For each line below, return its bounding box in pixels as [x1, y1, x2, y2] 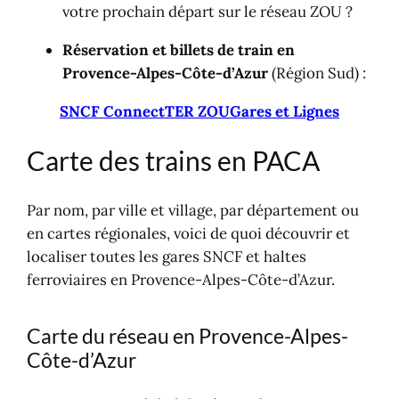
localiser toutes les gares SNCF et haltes [27, 247, 307, 267]
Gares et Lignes [230, 101, 339, 121]
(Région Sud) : [268, 62, 367, 83]
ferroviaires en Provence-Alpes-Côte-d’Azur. [27, 270, 336, 290]
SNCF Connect [60, 101, 165, 121]
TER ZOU [165, 101, 230, 121]
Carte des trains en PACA [27, 143, 321, 176]
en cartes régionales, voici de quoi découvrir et [27, 224, 351, 244]
